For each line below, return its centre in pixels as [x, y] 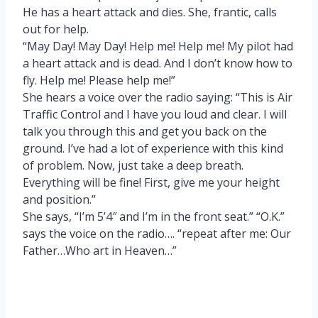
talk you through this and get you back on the [145, 131]
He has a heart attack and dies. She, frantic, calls [150, 12]
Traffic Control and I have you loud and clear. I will [155, 114]
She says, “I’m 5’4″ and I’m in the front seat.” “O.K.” [154, 216]
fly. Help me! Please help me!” [99, 80]
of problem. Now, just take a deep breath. [133, 165]
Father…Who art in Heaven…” [100, 250]
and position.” [59, 199]
